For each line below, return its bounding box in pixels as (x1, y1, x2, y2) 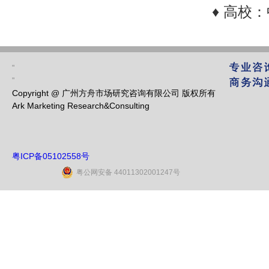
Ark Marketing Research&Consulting (12, 101, 150, 110)
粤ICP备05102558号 (12, 151, 89, 161)
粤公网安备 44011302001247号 (76, 168, 180, 177)
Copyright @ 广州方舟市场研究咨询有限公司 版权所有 (12, 88, 216, 98)
